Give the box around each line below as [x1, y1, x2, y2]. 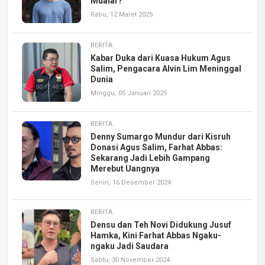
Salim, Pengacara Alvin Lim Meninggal [91, 63, 241, 73]
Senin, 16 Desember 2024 [91, 178, 171, 186]
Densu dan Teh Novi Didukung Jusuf [91, 219, 231, 230]
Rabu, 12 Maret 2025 [91, 10, 153, 18]
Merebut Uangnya [91, 163, 160, 173]
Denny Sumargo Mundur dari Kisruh [91, 131, 231, 141]
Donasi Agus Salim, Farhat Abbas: [91, 142, 222, 152]
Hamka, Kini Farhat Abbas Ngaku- [91, 230, 221, 240]
